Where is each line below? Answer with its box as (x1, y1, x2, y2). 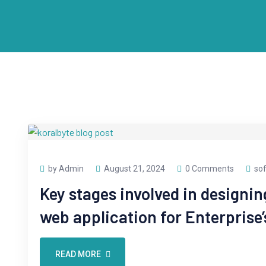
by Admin (48, 164, 84, 174)
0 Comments (185, 164, 234, 174)
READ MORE (55, 249, 101, 259)
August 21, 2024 (104, 164, 165, 174)
